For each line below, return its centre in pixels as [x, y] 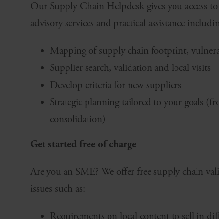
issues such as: [58, 189]
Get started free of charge [83, 144]
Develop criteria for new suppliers [116, 85]
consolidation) [78, 120]
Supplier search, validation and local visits [130, 68]
